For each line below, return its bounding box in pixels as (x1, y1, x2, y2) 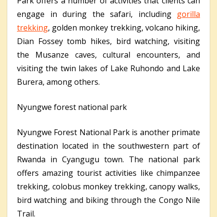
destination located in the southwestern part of (17, 140, 200, 152)
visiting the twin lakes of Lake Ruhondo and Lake (17, 63, 200, 74)
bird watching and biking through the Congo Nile (17, 195, 200, 206)
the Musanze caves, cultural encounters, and (17, 49, 200, 61)
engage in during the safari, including (17, 9, 177, 20)
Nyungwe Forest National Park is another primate (17, 127, 200, 138)
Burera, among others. (17, 77, 100, 88)
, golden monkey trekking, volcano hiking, (48, 22, 200, 33)
